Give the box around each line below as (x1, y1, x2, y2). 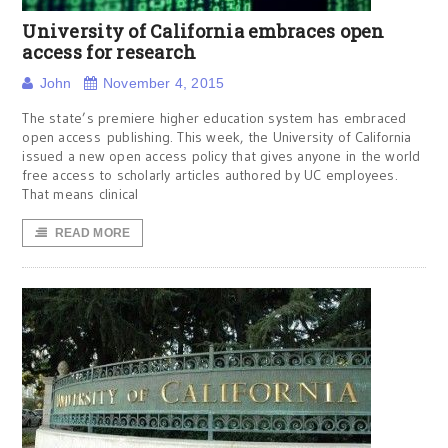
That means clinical (22, 185, 139, 203)
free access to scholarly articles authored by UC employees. (22, 166, 398, 184)
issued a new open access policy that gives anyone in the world (22, 147, 421, 165)
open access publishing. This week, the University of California (22, 128, 412, 146)
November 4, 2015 (102, 75, 225, 91)
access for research (22, 40, 197, 64)
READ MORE (54, 226, 131, 240)
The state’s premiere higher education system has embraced (22, 109, 407, 127)
